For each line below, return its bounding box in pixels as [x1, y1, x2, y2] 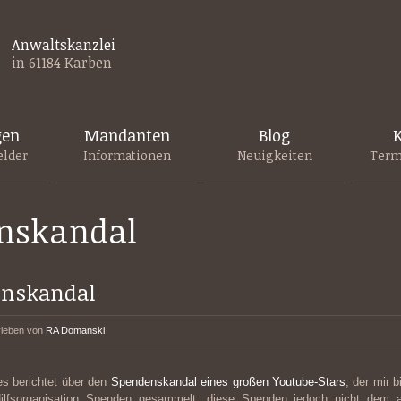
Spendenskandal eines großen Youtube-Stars [110, 375, 346, 388]
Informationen [82, 147, 171, 164]
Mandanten [83, 124, 170, 146]
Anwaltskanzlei [12, 35, 115, 55]
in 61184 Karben [12, 53, 112, 73]
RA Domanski [46, 325, 105, 336]
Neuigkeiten [236, 147, 312, 164]
